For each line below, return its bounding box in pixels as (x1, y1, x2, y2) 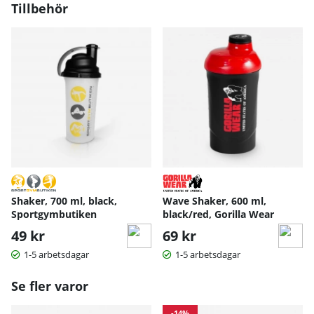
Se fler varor (11, 277, 88, 294)
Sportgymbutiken (11, 207, 97, 221)
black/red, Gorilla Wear (163, 207, 274, 221)
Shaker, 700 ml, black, (11, 193, 117, 207)
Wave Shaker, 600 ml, (163, 193, 266, 207)
